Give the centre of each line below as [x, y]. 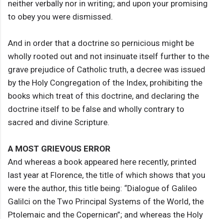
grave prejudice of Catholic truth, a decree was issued [107, 70]
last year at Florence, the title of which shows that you [107, 175]
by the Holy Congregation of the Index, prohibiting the [105, 83]
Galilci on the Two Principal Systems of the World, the [106, 202]
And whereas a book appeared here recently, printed [102, 162]
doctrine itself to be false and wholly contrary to [96, 109]
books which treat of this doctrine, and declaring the [103, 96]
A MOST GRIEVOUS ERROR [59, 149]
